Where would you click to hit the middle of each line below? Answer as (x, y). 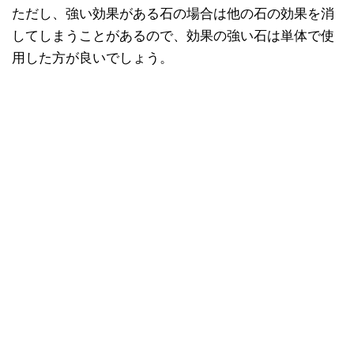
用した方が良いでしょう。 (92, 58)
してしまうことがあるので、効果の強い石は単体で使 (173, 36)
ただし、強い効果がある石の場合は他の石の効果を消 (173, 13)
